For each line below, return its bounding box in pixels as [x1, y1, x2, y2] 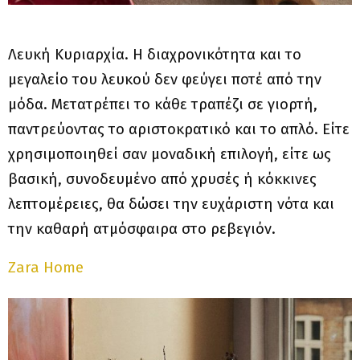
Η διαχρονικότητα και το [133, 45, 301, 63]
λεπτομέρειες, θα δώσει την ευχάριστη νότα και [8, 194, 334, 213]
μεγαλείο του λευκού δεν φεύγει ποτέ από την [8, 70, 321, 88]
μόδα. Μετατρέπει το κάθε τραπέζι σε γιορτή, [8, 95, 317, 113]
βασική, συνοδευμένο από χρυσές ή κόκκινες [8, 170, 317, 188]
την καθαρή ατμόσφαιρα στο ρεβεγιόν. [8, 219, 280, 238]
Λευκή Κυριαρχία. [8, 45, 133, 63]
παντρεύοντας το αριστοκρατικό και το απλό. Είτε [8, 120, 350, 138]
